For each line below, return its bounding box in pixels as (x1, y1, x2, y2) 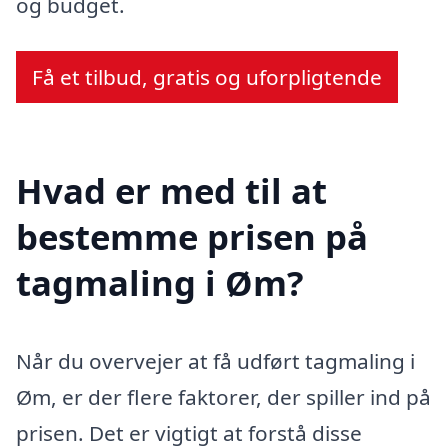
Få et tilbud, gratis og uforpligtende (32, 62, 382, 91)
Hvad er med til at (16, 166, 327, 214)
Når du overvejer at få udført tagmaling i (16, 346, 415, 375)
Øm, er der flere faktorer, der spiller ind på (16, 382, 431, 411)
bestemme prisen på (16, 212, 368, 260)
